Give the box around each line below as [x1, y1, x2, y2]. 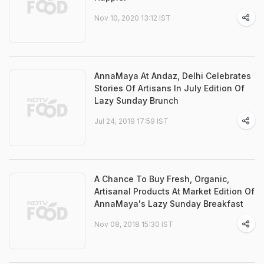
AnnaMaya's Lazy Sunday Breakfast [94, 199, 243, 209]
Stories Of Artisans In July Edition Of [94, 83, 245, 93]
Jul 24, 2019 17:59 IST [94, 117, 169, 126]
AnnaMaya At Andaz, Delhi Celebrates [94, 71, 251, 81]
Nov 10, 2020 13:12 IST [94, 14, 171, 22]
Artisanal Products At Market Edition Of [94, 186, 255, 196]
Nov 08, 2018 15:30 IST [94, 220, 173, 229]
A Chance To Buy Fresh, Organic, [94, 174, 229, 184]
